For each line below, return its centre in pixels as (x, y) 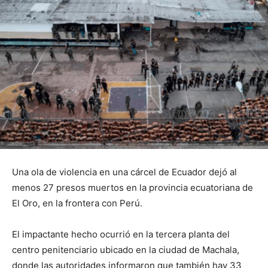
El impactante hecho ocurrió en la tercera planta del (121, 234)
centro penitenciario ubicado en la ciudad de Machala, (126, 250)
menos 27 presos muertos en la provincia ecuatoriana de (133, 188)
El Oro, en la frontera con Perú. (77, 203)
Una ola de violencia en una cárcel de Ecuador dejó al (124, 172)
